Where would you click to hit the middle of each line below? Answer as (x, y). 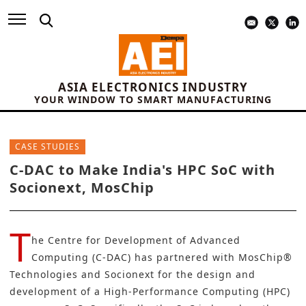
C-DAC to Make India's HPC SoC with (142, 170)
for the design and (205, 275)
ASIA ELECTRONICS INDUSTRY (153, 87)
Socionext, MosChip (82, 188)
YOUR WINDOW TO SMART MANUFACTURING (153, 100)
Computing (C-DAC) (83, 258)
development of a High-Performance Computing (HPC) (150, 292)
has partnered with (186, 258)
